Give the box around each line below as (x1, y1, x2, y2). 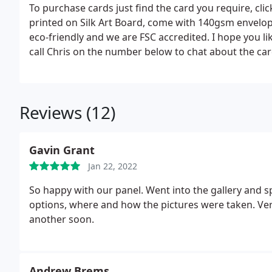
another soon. (29, 212, 94, 226)
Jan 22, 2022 (88, 160, 137, 172)
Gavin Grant (29, 143, 95, 157)
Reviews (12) (19, 101, 115, 124)
